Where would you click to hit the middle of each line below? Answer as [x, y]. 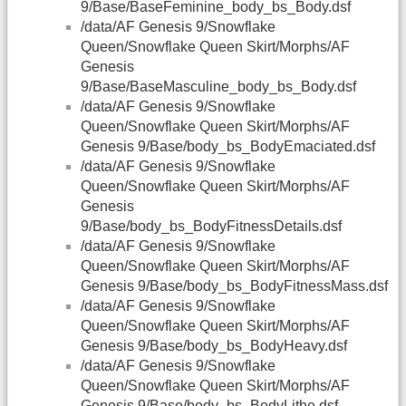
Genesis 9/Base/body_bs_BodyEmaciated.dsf [228, 147]
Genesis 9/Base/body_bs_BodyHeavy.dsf [214, 346]
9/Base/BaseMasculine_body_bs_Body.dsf [218, 87]
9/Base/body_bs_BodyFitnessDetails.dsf [211, 227]
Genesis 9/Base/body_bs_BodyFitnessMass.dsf [234, 286]
